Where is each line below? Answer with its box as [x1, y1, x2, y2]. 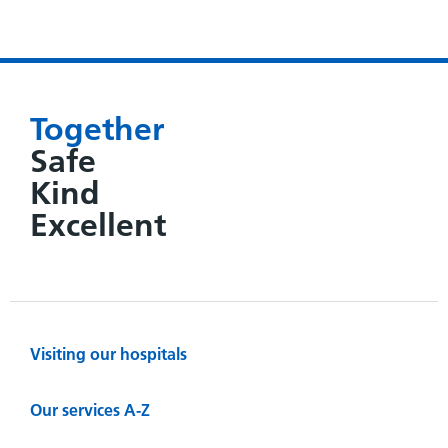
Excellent [30, 206, 166, 245]
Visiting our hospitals [30, 344, 187, 365]
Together [30, 110, 164, 149]
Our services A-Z [30, 400, 150, 421]
